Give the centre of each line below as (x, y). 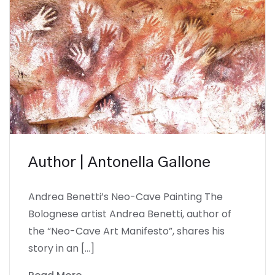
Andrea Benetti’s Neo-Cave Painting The (126, 196)
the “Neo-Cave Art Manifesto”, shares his (126, 231)
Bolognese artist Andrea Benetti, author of (130, 214)
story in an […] (61, 248)
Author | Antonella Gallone (119, 162)
